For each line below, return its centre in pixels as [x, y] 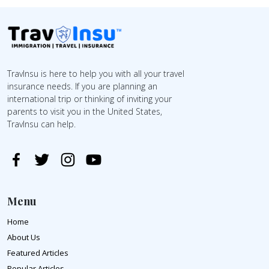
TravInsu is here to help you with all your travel [96, 74]
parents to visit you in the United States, [85, 111]
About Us [24, 237]
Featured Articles [38, 253]
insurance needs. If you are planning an [82, 86]
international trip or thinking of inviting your [89, 99]
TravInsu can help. [41, 124]
